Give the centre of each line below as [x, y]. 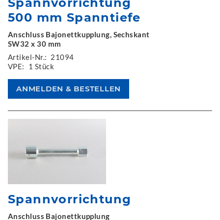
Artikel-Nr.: [27, 57]
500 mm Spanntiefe [74, 17]
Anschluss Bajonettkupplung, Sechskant [79, 34]
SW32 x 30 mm [35, 43]
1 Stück [41, 66]
